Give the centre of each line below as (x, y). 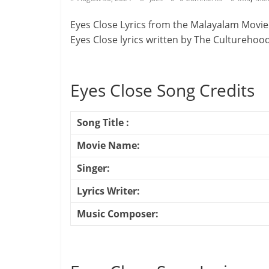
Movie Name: (108, 145)
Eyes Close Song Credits (162, 90)
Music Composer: (118, 214)
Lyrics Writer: (108, 191)
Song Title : (103, 122)
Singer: (93, 168)
